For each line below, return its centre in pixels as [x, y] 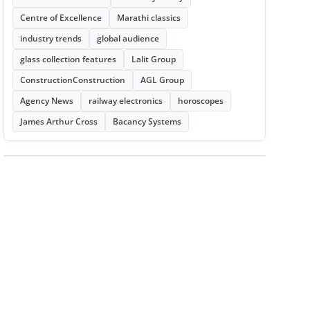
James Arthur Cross [58, 121]
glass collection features [68, 59]
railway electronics [125, 101]
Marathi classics [148, 18]
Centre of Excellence [61, 18]
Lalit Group [153, 59]
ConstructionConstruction [72, 80]
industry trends [51, 38]
